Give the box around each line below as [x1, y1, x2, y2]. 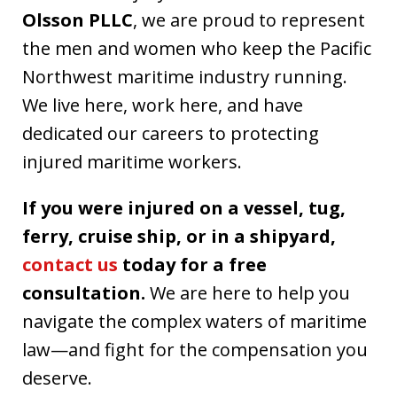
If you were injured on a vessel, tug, [22, 195, 346, 220]
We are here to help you [145, 280, 350, 305]
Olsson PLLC [22, 7, 133, 32]
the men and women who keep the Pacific [22, 35, 371, 60]
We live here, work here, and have [22, 92, 303, 117]
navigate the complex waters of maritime [22, 308, 367, 333]
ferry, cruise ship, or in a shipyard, [22, 223, 336, 248]
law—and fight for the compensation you [22, 337, 368, 362]
